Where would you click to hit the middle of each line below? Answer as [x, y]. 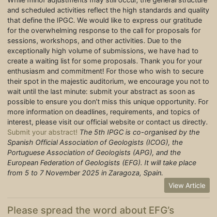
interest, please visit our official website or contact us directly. [108, 122]
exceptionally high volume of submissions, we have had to [103, 51]
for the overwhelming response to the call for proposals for [104, 31]
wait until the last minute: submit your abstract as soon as [101, 92]
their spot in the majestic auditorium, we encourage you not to [108, 81]
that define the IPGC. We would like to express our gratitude [105, 20]
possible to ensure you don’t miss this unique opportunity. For [108, 102]
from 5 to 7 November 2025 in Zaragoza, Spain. [85, 173]
